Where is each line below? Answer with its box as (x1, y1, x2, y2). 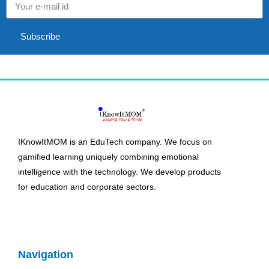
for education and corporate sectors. (18, 181, 156, 192)
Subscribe (20, 31, 60, 42)
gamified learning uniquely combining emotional (18, 151, 199, 162)
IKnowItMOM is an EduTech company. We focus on (18, 136, 212, 147)
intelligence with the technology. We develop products (18, 166, 221, 177)
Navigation (18, 248, 73, 261)
